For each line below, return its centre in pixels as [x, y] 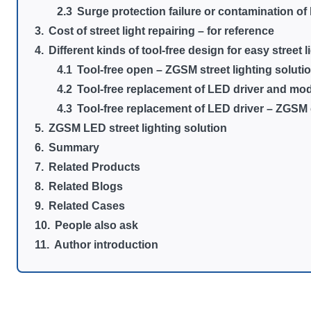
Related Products [95, 167]
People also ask [97, 225]
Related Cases [87, 206]
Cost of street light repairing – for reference [162, 31]
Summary [74, 148]
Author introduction [107, 245]
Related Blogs [86, 186]
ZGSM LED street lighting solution [138, 128]
